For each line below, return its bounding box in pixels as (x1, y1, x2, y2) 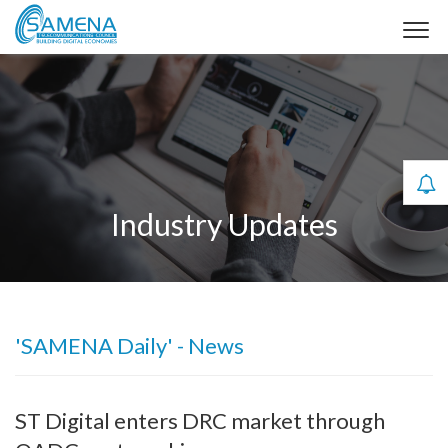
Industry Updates (110, 206, 338, 242)
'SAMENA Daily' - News (15, 332, 244, 359)
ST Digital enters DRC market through (15, 407, 385, 434)
